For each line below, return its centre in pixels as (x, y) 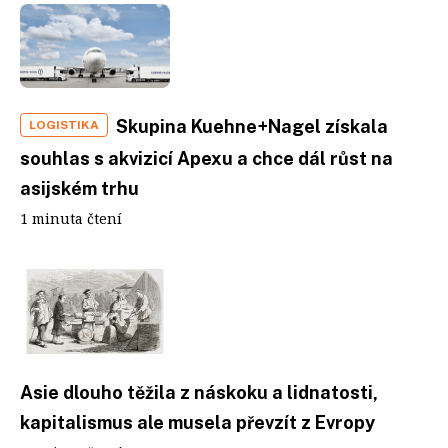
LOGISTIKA (64, 125)
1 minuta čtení (71, 218)
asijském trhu (79, 188)
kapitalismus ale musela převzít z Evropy (197, 422)
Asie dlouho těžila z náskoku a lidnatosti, (199, 392)
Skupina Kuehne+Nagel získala (252, 126)
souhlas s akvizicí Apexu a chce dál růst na (206, 158)
